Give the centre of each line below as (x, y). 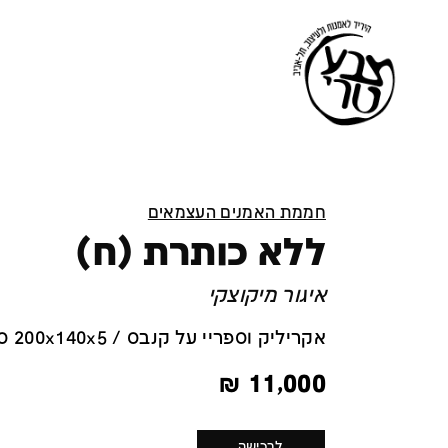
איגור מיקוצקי (266, 295)
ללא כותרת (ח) (201, 254)
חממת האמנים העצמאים (236, 213)
